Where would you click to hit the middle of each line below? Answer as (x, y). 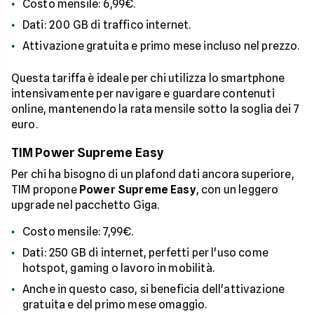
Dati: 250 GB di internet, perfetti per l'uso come (145, 253)
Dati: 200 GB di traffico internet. (107, 25)
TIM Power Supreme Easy (88, 152)
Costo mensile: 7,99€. (78, 232)
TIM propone (45, 190)
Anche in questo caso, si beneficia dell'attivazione (154, 289)
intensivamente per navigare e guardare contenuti (143, 94)
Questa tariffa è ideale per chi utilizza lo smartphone (148, 78)
